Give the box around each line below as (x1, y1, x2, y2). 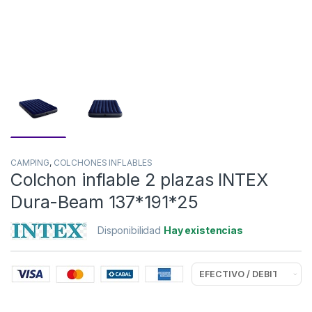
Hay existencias (163, 224, 243, 237)
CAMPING (10, 157, 50, 169)
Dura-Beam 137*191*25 (10, 192, 199, 213)
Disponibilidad (97, 224, 164, 237)
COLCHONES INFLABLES (53, 157, 153, 169)
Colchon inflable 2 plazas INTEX (10, 169, 268, 191)
